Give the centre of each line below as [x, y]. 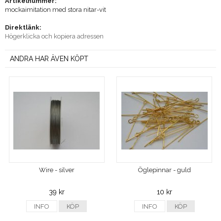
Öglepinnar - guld [164, 170]
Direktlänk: [23, 28]
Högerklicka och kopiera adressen [54, 37]
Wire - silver [56, 170]
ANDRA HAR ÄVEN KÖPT [49, 59]
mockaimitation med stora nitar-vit [55, 10]
